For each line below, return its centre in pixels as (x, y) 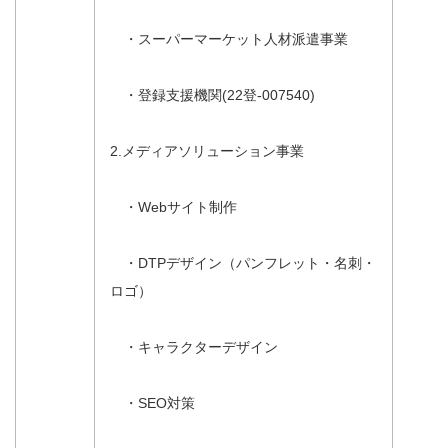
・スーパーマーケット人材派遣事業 (229, 38)
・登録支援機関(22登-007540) (212, 94)
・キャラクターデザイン (194, 346)
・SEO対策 (152, 402)
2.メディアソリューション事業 (207, 150)
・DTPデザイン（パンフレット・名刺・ (243, 262)
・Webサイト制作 (173, 206)
